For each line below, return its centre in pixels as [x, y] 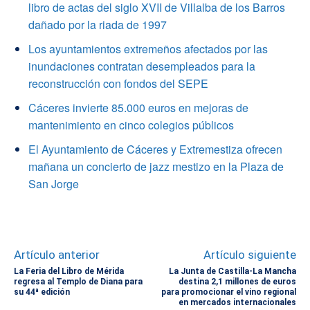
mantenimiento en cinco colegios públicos [131, 125]
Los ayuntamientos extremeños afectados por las [148, 49]
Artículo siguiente [249, 255]
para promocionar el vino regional [228, 292]
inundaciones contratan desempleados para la [142, 66]
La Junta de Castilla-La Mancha [232, 272]
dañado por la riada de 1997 [98, 25]
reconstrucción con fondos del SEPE [118, 84]
